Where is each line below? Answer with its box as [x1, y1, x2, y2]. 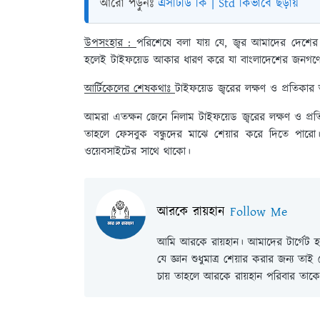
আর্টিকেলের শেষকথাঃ [84, 81, 175, 97]
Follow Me [230, 203, 287, 221]
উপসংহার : [84, 35, 136, 51]
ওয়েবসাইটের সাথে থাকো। [84, 144, 191, 160]
